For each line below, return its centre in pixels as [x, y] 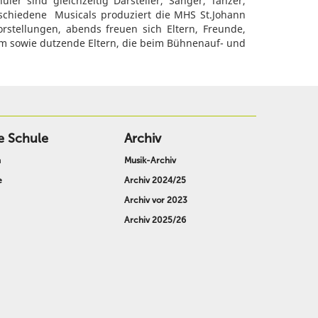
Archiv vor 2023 [155, 200]
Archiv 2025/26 [155, 220]
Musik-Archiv [150, 160]
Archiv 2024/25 [155, 180]
